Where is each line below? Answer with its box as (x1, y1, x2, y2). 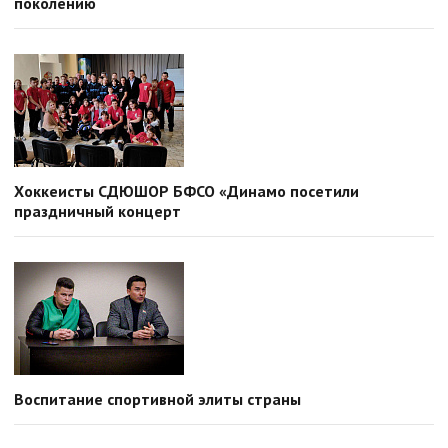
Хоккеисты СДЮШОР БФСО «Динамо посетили (14, 181, 359, 201)
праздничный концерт (14, 201, 181, 221)
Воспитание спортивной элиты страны (14, 389, 301, 409)
